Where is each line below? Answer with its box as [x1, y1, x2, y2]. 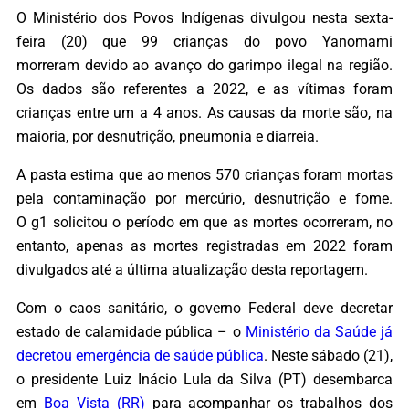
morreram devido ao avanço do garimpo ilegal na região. [16, 56, 393, 74]
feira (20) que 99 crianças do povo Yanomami [16, 32, 393, 50]
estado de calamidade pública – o [16, 323, 246, 341]
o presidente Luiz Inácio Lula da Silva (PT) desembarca [16, 371, 393, 389]
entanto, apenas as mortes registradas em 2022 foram [16, 236, 393, 255]
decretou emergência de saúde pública [16, 347, 264, 365]
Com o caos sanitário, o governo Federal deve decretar [16, 299, 393, 318]
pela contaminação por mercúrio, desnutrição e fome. [16, 189, 393, 207]
